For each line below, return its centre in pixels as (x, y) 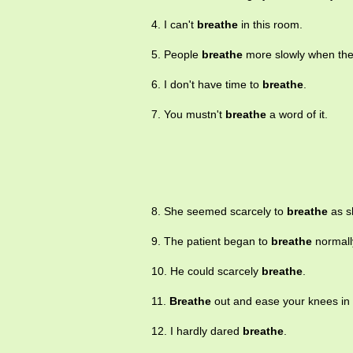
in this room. (270, 25)
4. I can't (174, 25)
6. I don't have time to (207, 85)
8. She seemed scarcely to (219, 212)
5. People (176, 55)
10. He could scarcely (206, 271)
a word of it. (297, 115)
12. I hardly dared (197, 331)
